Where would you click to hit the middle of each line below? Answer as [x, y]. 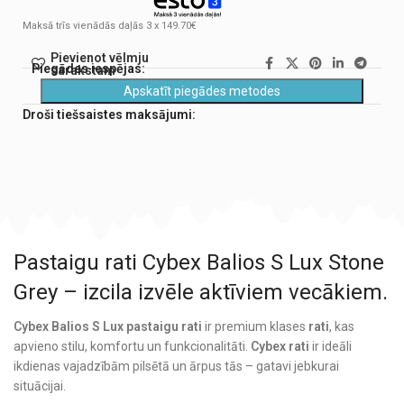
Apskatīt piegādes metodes [202, 91]
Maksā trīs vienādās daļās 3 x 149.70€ [110, 25]
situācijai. [40, 386]
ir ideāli [331, 347]
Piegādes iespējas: [88, 68]
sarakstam [83, 70]
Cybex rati [280, 347]
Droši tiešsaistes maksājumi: [109, 114]
